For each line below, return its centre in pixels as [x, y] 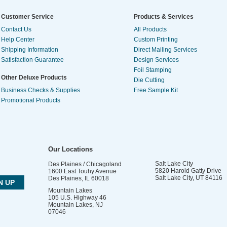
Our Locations [70, 149]
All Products [150, 29]
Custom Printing [156, 39]
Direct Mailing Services [165, 49]
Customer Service [27, 16]
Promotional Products [31, 100]
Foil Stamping [153, 70]
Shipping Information [30, 49]
